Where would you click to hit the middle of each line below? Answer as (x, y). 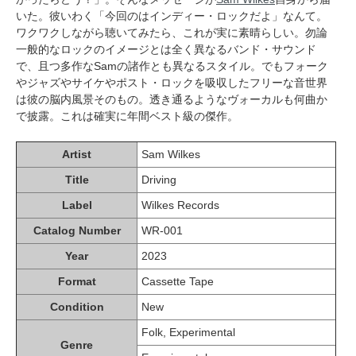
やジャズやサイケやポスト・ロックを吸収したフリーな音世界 (172, 82)
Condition (77, 306)
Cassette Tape (178, 281)
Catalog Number (77, 230)
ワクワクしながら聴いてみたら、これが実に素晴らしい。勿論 (172, 32)
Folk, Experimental (188, 332)
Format (77, 281)
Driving (159, 179)
